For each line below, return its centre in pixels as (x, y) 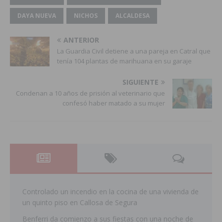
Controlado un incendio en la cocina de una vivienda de (111, 192)
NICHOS (86, 16)
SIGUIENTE (140, 82)
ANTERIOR (81, 40)
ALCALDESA (133, 16)
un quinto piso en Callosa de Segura (80, 203)
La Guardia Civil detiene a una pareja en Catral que (134, 51)
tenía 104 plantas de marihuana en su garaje (124, 61)
